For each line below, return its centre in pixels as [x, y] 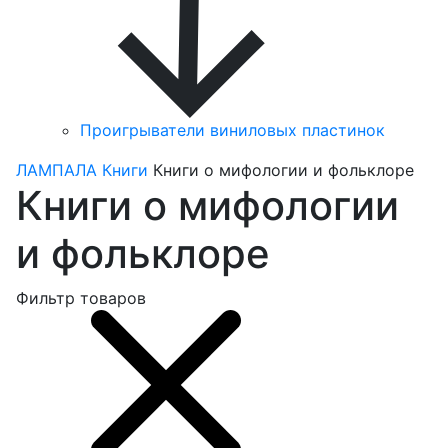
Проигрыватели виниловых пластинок [232, 130]
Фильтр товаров [81, 298]
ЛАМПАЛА [56, 170]
